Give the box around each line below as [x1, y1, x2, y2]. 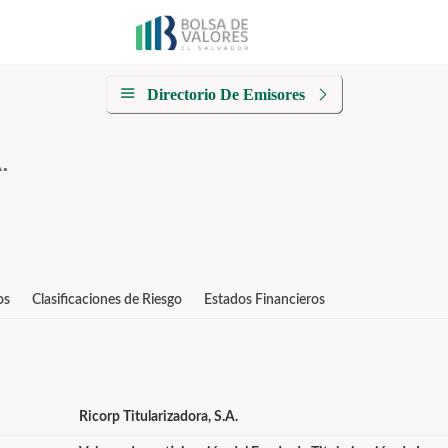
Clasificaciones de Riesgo [32, 293, 182, 307]
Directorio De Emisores [147, 86, 305, 103]
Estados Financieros [204, 293, 325, 307]
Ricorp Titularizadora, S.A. [78, 410, 238, 424]
